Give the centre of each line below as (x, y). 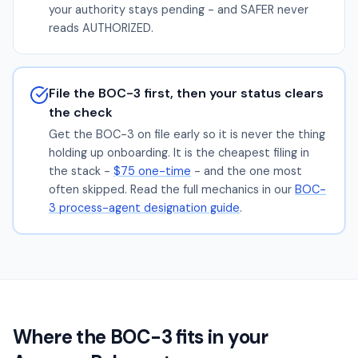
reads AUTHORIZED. (101, 28)
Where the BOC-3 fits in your (141, 337)
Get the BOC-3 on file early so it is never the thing (187, 134)
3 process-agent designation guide (144, 208)
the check (81, 112)
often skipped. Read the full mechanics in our (170, 189)
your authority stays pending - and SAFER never (179, 10)
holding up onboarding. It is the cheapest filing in (179, 153)
